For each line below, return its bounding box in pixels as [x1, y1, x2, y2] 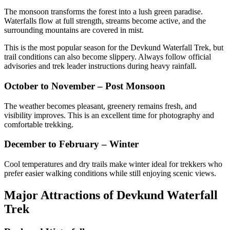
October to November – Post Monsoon [4, 80, 165, 91]
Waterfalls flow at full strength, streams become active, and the [4, 16, 206, 26]
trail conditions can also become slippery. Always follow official [4, 52, 211, 62]
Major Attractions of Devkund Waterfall [4, 188, 218, 202]
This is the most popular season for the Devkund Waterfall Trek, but [4, 43, 223, 52]
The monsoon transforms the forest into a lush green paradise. [4, 7, 203, 16]
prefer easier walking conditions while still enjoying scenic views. [4, 168, 216, 178]
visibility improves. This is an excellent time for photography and [4, 110, 214, 120]
